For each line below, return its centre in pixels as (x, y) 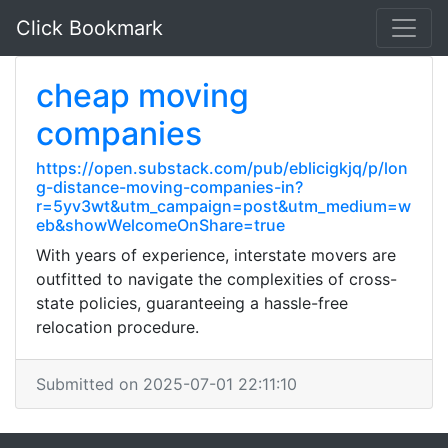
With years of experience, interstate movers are (216, 255)
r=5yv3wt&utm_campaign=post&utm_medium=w (223, 206)
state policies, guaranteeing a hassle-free (192, 303)
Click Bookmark (89, 28)
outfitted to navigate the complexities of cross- (216, 279)
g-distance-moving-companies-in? (169, 187)
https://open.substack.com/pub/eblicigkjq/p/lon (222, 168)
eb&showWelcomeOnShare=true (160, 225)
